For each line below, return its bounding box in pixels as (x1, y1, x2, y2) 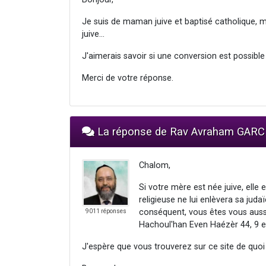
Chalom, (139, 160, 170, 170)
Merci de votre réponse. (82, 72, 173, 83)
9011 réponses (85, 207, 126, 214)
